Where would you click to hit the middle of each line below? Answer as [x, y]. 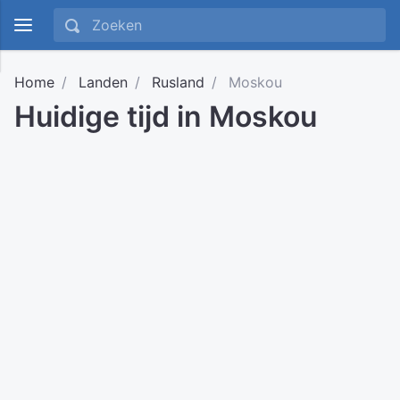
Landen [103, 82]
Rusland [178, 82]
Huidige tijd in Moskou [166, 117]
